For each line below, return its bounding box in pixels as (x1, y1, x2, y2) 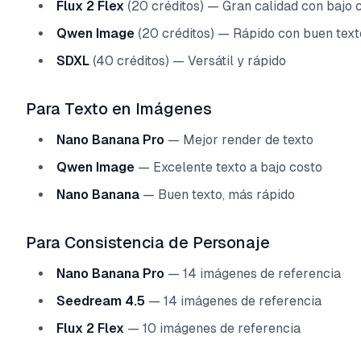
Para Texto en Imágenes (26, 100, 212, 118)
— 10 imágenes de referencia (124, 321, 301, 336)
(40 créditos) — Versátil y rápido (89, 53, 286, 68)
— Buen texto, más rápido (139, 187, 295, 202)
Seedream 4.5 (56, 293, 145, 309)
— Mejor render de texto (164, 132, 313, 147)
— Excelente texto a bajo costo (135, 160, 322, 175)
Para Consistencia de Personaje (26, 234, 270, 251)
